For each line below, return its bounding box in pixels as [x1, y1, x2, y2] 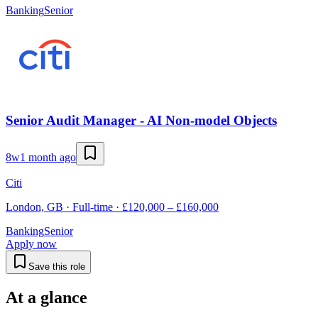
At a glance [6, 287, 87, 307]
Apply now [6, 237, 57, 250]
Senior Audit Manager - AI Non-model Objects [6, 112, 277, 128]
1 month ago [20, 150, 76, 163]
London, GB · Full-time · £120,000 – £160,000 [6, 200, 219, 213]
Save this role [28, 261, 85, 272]
